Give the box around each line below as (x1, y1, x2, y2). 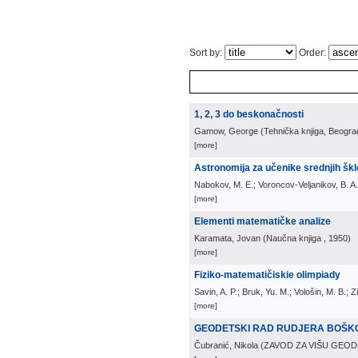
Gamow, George (194, 126, 258, 136)
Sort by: (189, 47, 225, 58)
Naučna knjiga (266, 233, 321, 243)
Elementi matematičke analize (194, 216, 331, 227)
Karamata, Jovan (194, 233, 261, 243)
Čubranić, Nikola (194, 340, 258, 350)
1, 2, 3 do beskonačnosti (194, 109, 304, 120)
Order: (296, 47, 328, 58)
